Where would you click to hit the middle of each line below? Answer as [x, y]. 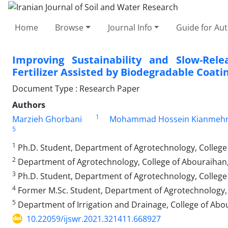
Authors [29, 105]
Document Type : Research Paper [76, 88]
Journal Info [130, 27]
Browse [69, 27]
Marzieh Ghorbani [47, 119]
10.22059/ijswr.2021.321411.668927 [94, 219]
